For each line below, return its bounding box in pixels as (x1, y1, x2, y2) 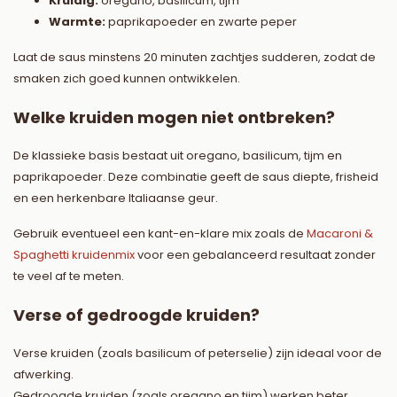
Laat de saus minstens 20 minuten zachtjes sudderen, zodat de (13, 49, 376, 66)
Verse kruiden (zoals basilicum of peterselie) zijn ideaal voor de (13, 345, 382, 362)
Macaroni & (307, 225, 373, 243)
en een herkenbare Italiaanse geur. (13, 190, 218, 207)
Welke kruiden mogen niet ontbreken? (13, 106, 335, 129)
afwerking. (13, 366, 74, 384)
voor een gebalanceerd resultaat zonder (135, 246, 376, 264)
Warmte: (49, 13, 105, 31)
